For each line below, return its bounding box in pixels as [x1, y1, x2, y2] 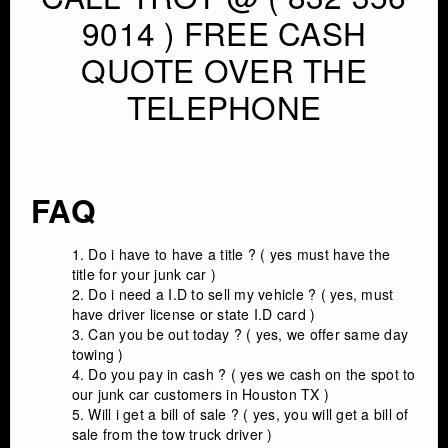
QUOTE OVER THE [81, 47, 367, 92]
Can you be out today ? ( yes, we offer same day [88, 323, 409, 344]
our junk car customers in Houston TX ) [71, 383, 330, 404]
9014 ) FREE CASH [82, 10, 366, 55]
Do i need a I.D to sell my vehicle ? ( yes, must [88, 283, 394, 304]
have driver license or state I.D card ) [71, 303, 316, 324]
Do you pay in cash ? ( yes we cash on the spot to [88, 363, 416, 384]
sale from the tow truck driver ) [71, 423, 273, 444]
